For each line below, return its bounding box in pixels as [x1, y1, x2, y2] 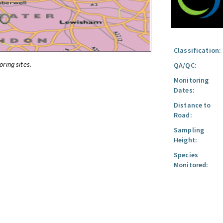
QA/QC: [174, 61, 197, 70]
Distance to [174, 101, 211, 110]
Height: [174, 135, 197, 144]
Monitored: [174, 160, 209, 169]
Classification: [174, 46, 222, 55]
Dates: [174, 86, 195, 95]
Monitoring [174, 76, 209, 85]
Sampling [174, 125, 205, 134]
